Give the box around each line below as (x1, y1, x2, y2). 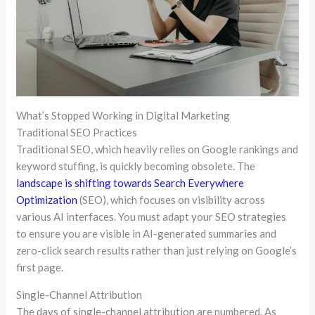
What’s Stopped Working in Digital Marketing (16, 108, 231, 122)
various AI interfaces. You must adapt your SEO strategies (16, 210, 287, 223)
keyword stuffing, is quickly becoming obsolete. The (16, 159, 256, 172)
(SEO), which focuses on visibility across (77, 193, 266, 206)
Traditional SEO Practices (16, 125, 138, 139)
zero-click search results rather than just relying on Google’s (16, 243, 297, 257)
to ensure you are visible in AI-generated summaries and (16, 226, 277, 240)
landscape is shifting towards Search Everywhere (16, 176, 245, 189)
